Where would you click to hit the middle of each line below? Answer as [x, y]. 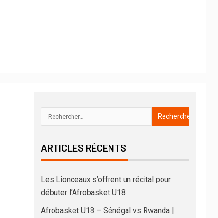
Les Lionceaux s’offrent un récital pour [106, 180]
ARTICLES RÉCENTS [83, 148]
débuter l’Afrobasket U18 [83, 193]
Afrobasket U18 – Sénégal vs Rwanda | [107, 211]
